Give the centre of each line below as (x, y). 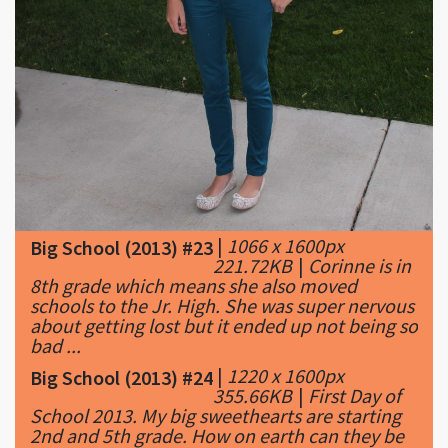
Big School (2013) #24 (121, 377)
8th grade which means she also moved (193, 285)
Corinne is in (359, 265)
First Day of (354, 395)
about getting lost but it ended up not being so (224, 325)
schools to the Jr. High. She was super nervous (222, 305)
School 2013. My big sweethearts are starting (215, 415)
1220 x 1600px (285, 375)
